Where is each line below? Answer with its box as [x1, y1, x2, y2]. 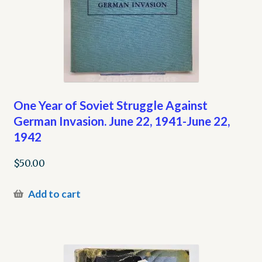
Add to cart [27, 188, 81, 201]
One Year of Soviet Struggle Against [13, 97, 208, 112]
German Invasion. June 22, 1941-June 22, [13, 113, 230, 128]
